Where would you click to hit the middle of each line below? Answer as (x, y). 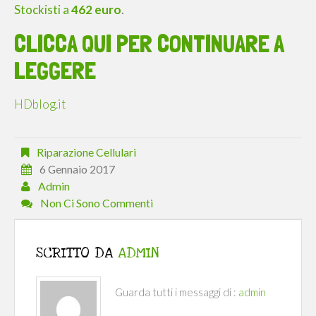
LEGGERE (55, 71)
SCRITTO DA (77, 253)
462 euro (96, 10)
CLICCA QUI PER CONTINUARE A (149, 44)
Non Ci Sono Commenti (97, 203)
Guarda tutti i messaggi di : (177, 292)
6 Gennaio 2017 (77, 170)
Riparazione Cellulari (86, 153)
